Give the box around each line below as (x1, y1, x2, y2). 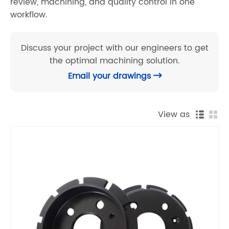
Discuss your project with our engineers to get (20, 41, 209, 55)
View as (158, 107, 195, 121)
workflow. (10, 8, 48, 22)
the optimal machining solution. (49, 54, 180, 68)
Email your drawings (67, 70, 153, 83)
